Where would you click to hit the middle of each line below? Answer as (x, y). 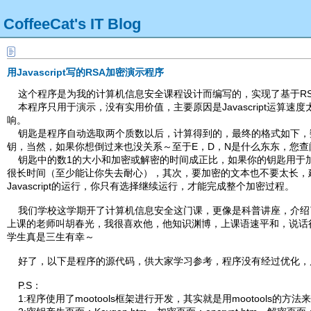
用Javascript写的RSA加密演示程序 (85, 72)
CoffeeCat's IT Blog (72, 24)
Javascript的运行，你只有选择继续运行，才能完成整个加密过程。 (151, 186)
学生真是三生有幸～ (51, 236)
